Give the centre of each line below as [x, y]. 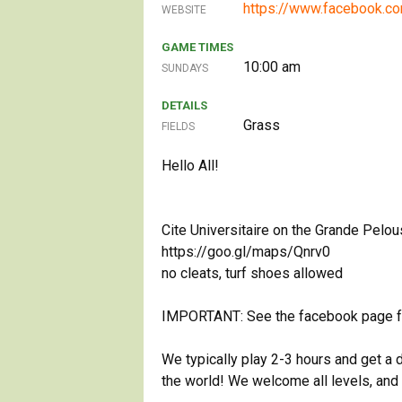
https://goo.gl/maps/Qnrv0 [246, 251]
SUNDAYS [185, 68]
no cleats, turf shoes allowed [252, 273]
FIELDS [178, 126]
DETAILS [184, 105]
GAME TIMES [197, 47]
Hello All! [190, 165]
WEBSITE [184, 9]
